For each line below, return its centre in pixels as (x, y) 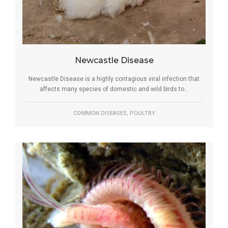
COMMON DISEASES (100, 113)
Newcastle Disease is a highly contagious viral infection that (114, 79)
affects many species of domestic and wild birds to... (114, 89)
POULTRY (142, 113)
